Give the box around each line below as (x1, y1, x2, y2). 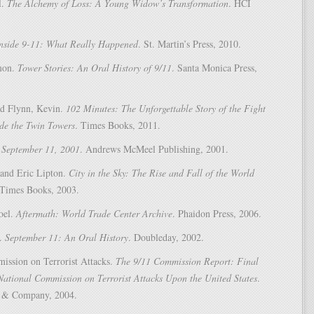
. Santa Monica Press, (172, 61, 257, 74)
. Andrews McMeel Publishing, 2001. (80, 142, 228, 156)
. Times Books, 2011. (75, 118, 161, 132)
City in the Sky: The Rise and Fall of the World (69, 166, 254, 179)
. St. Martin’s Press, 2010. (138, 37, 241, 50)
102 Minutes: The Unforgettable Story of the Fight (66, 102, 266, 115)
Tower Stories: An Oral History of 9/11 (18, 61, 172, 74)
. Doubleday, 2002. (128, 231, 204, 244)
